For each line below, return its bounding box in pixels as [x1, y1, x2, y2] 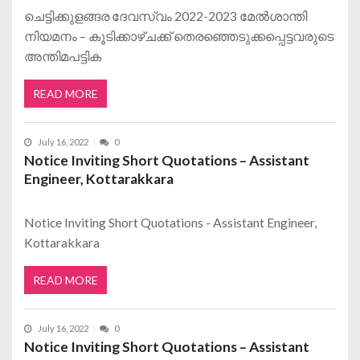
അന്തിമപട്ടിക [24, 47, 101, 63]
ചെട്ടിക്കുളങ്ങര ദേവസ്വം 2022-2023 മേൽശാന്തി [24, 7, 307, 23]
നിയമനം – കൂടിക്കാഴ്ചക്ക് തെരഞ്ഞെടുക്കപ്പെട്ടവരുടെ [24, 27, 333, 43]
